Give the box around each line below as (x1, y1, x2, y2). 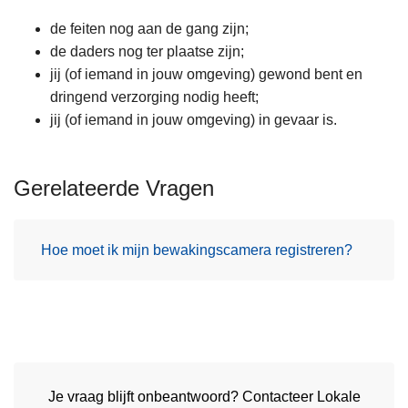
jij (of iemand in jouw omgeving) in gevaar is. (50, 112, 337, 128)
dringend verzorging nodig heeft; (50, 89, 259, 106)
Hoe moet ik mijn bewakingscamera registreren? (41, 241, 352, 258)
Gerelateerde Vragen (14, 176, 214, 201)
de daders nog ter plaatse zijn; (50, 44, 244, 60)
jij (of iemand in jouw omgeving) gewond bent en (50, 66, 362, 83)
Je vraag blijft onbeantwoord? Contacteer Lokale (47, 389, 361, 405)
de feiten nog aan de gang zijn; (50, 21, 249, 37)
